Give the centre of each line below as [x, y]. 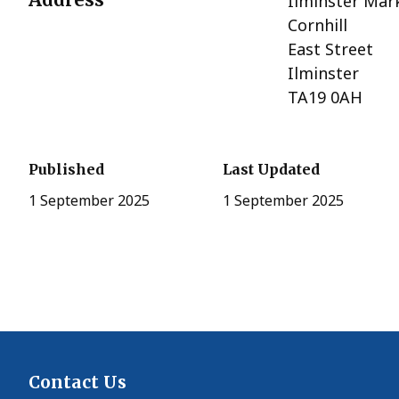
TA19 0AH [326, 98]
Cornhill [318, 25]
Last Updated [272, 170]
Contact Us [77, 382]
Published [66, 170]
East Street [331, 49]
